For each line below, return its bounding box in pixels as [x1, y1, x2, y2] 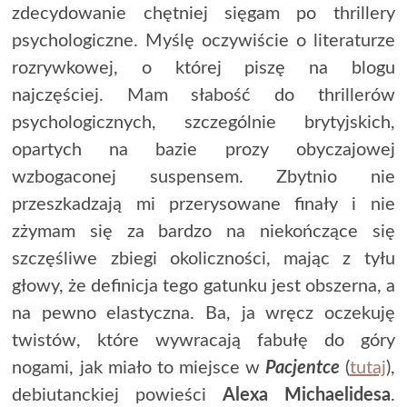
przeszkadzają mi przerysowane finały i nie [12, 194, 395, 213]
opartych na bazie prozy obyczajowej [12, 140, 395, 159]
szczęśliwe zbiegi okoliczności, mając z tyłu [12, 249, 395, 268]
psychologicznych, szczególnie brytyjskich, [12, 113, 395, 132]
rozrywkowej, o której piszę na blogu [12, 58, 395, 77]
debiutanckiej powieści [12, 385, 223, 404]
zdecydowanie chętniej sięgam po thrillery [12, 4, 395, 23]
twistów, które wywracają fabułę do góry [12, 331, 395, 350]
